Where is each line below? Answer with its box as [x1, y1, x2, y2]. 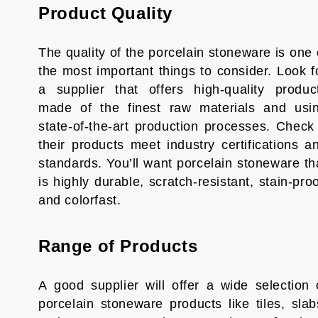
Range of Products [38, 236, 198, 256]
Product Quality [38, 4, 172, 23]
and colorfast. [38, 193, 121, 207]
